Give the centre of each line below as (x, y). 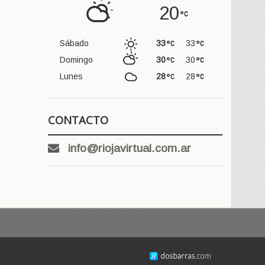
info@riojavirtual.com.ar (130, 148)
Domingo (76, 60)
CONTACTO (78, 120)
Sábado (74, 43)
